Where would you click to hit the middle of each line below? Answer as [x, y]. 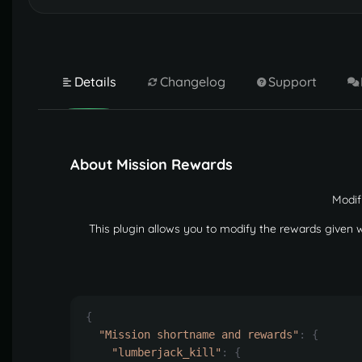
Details [95, 82]
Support [293, 82]
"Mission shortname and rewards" [199, 335]
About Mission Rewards [152, 165]
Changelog [192, 82]
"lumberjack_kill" [166, 353]
